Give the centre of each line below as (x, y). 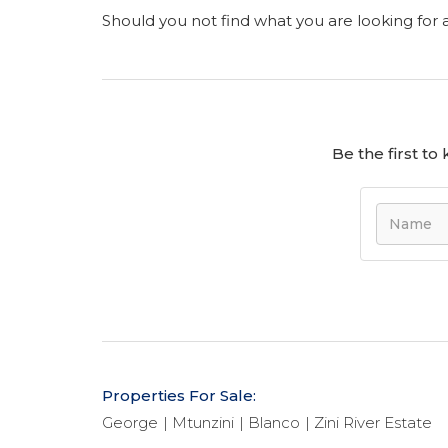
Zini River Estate (373, 422)
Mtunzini (203, 422)
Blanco (274, 422)
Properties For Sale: (179, 395)
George (130, 422)
